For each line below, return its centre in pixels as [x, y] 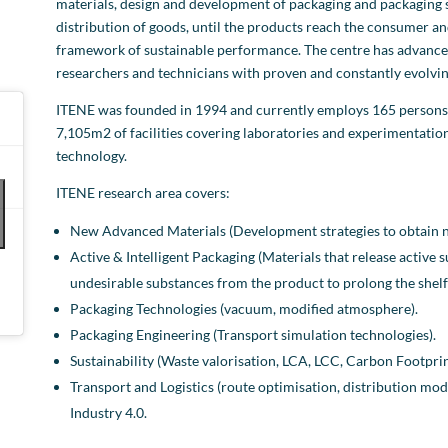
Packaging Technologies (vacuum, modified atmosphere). [243, 309]
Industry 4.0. [108, 413]
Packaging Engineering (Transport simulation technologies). [252, 335]
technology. [91, 156]
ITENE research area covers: [142, 193]
